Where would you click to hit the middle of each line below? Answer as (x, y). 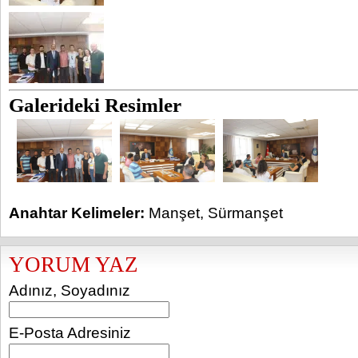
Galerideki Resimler (95, 105)
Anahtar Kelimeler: (77, 213)
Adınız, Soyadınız (70, 290)
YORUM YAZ (74, 265)
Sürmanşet (245, 213)
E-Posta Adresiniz (70, 333)
